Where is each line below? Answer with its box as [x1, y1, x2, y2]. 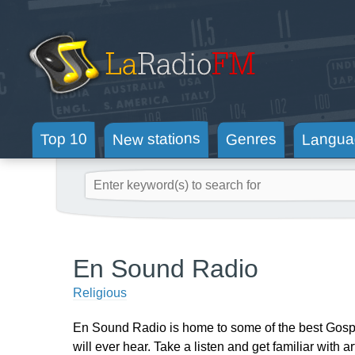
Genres [225, 130, 277, 148]
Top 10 [40, 130, 87, 148]
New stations [112, 130, 200, 148]
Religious [73, 286, 127, 300]
